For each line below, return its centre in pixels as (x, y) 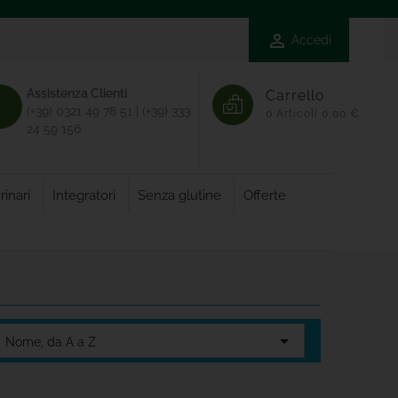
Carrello (295, 96)
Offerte (264, 195)
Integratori (84, 195)
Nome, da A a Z (50, 342)
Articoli (297, 114)
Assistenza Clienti (76, 93)
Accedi (311, 40)
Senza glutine (179, 195)
